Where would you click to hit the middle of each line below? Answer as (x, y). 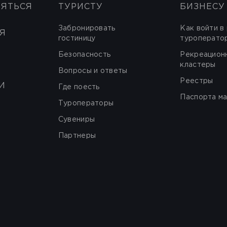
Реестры (197, 81)
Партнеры (77, 136)
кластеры (198, 65)
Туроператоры (86, 103)
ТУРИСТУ (80, 7)
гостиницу (77, 39)
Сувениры (77, 120)
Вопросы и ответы (93, 71)
